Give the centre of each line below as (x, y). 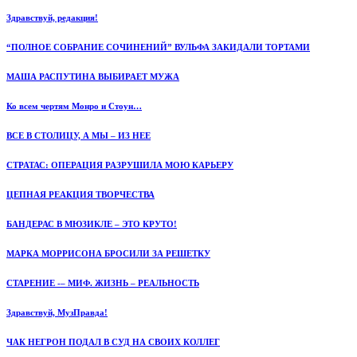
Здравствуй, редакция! (52, 17)
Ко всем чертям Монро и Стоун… (74, 106)
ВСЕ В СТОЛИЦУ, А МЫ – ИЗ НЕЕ (78, 135)
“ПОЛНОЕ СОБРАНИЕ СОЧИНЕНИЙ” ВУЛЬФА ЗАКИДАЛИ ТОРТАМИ (158, 47)
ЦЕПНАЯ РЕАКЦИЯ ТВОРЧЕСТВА (80, 194)
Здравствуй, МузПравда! (57, 312)
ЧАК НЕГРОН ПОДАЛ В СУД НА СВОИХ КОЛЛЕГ (113, 341)
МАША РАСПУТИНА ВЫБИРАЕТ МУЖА (93, 76)
